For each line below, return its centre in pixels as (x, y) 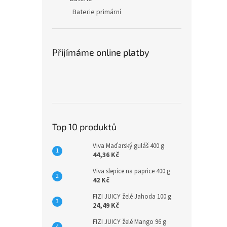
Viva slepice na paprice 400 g (131, 171)
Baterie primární (97, 12)
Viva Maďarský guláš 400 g (128, 146)
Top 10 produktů (84, 127)
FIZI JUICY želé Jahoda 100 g (132, 197)
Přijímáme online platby (101, 52)
